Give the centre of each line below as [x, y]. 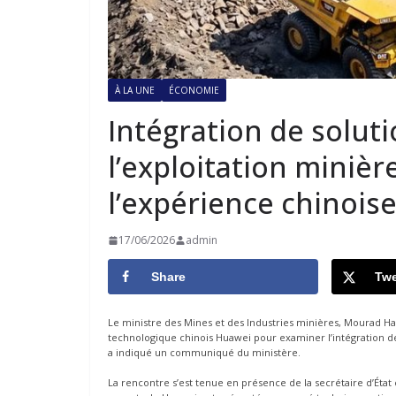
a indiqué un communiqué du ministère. [204, 353]
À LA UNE [135, 91]
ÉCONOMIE [194, 91]
